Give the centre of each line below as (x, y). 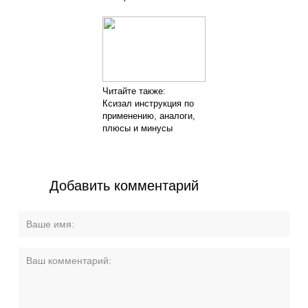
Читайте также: (134, 91)
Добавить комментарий (124, 185)
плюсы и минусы (137, 128)
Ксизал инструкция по (148, 103)
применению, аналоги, (149, 115)
